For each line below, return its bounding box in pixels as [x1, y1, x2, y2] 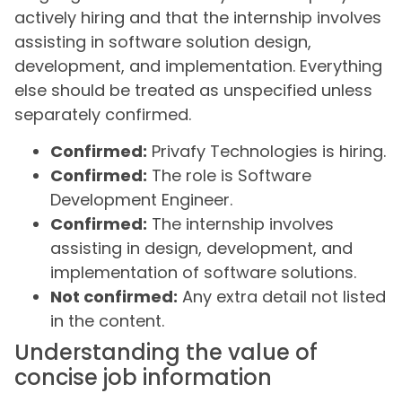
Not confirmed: [50, 285, 178, 309]
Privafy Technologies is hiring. [147, 140, 386, 163]
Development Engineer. [50, 188, 232, 212]
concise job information [14, 363, 272, 393]
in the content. [50, 310, 164, 333]
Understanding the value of [14, 337, 318, 368]
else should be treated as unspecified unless [14, 78, 372, 101]
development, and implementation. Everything [14, 54, 382, 77]
